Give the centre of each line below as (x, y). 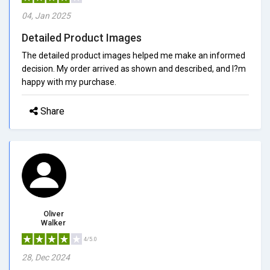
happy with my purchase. (69, 82)
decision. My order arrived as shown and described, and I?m (134, 68)
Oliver (53, 213)
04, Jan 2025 (46, 15)
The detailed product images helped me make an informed (133, 55)
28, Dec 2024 (46, 257)
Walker (53, 222)
